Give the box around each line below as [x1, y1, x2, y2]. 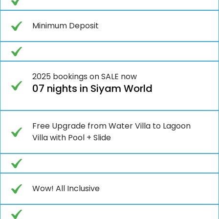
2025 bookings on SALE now [32, 70, 137, 82]
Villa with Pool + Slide [32, 131, 111, 143]
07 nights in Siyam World [32, 81, 153, 95]
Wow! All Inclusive [32, 182, 100, 194]
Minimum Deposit [32, 20, 99, 31]
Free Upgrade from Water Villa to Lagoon [32, 120, 191, 131]
